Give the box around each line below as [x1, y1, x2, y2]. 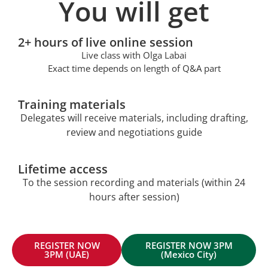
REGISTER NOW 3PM [145, 239, 233, 252]
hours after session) [89, 190, 179, 204]
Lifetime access [18, 161, 108, 178]
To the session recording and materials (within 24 [23, 176, 245, 190]
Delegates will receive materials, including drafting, [20, 111, 248, 125]
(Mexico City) [161, 248, 217, 261]
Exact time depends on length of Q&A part [47, 62, 221, 75]
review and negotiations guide [66, 126, 202, 139]
